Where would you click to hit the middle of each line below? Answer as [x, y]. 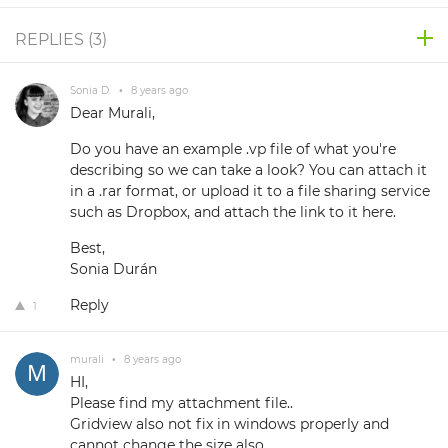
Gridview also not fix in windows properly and [229, 424]
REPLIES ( [54, 40]
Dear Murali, [112, 113]
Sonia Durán [113, 269]
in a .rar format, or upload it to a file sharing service [250, 191]
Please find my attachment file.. [181, 403]
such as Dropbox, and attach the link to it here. [233, 212]
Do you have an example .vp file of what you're [233, 149]
